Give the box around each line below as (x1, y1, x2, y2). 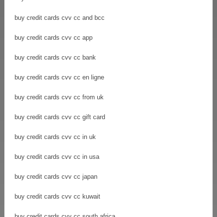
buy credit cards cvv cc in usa (15, 153, 99, 160)
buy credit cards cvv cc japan (15, 172, 97, 180)
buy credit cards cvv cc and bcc (15, 14, 105, 21)
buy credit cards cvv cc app (15, 33, 93, 41)
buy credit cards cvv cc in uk (15, 133, 96, 140)
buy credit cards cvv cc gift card (15, 113, 105, 121)
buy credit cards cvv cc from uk (15, 93, 104, 101)
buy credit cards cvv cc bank (15, 53, 96, 61)
